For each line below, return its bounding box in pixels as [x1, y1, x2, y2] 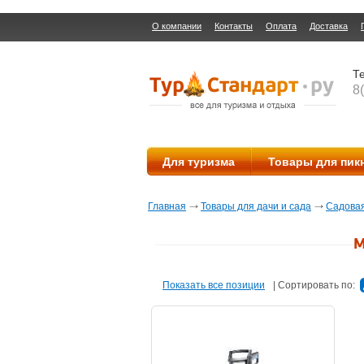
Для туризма [162, 155, 235, 168]
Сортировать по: [278, 279, 357, 291]
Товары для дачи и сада [201, 201, 311, 212]
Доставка [310, 21, 348, 31]
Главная [148, 201, 186, 212]
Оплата [266, 21, 297, 31]
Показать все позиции [162, 279, 265, 291]
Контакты [214, 21, 253, 31]
